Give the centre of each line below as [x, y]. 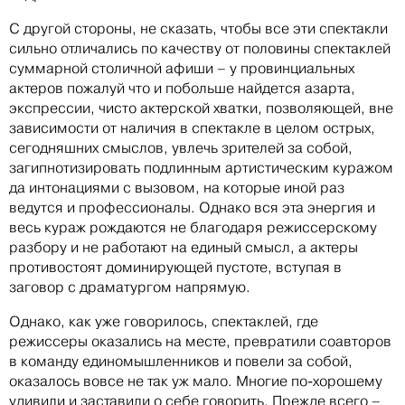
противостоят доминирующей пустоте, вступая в [175, 267]
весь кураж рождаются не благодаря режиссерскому [193, 227]
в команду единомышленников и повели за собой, [181, 361]
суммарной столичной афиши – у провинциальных [182, 68]
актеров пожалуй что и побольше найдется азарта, [182, 88]
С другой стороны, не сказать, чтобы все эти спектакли [198, 28]
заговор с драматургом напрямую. [130, 287]
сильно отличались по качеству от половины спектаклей [200, 48]
